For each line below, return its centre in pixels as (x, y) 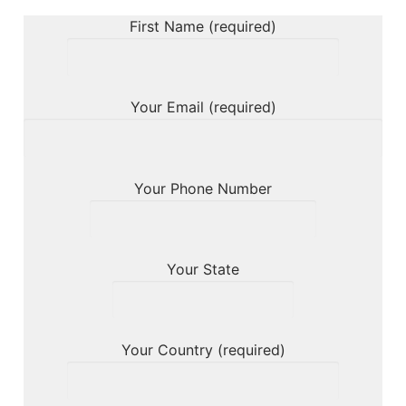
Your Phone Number (203, 188)
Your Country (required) (203, 350)
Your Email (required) (203, 107)
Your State (203, 269)
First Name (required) (203, 27)
